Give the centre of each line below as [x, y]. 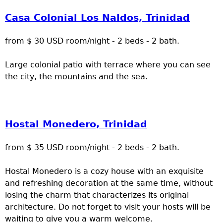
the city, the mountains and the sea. [76, 77]
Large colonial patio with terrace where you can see [108, 65]
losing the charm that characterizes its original [97, 195]
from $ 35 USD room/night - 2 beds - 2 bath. [92, 148]
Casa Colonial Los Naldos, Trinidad [97, 18]
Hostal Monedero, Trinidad [76, 124]
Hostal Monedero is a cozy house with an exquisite [104, 171]
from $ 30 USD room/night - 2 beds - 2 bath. [92, 41]
